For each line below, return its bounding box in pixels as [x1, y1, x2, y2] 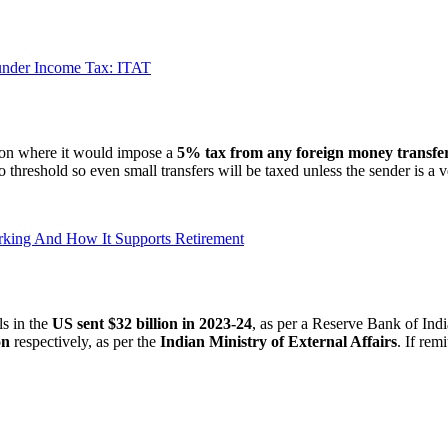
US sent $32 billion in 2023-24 [52, 314, 252, 332]
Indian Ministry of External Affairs [160, 332, 397, 350]
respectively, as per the [10, 332, 160, 350]
